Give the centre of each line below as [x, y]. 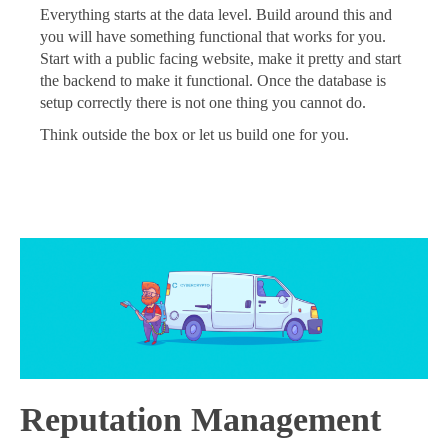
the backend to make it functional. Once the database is [213, 81]
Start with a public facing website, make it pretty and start [220, 59]
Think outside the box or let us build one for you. [194, 135]
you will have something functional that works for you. [213, 37]
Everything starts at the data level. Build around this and [216, 15]
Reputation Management [200, 420]
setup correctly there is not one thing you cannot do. [203, 103]
